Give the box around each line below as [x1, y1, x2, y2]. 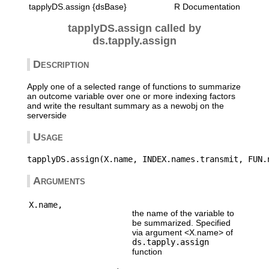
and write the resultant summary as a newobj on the [26, 100, 224, 110]
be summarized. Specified [131, 217, 231, 228]
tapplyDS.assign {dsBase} [28, 2, 127, 11]
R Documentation [174, 2, 240, 11]
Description [32, 58, 89, 70]
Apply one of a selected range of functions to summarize [26, 81, 241, 91]
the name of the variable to [131, 208, 234, 218]
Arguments [32, 174, 85, 187]
